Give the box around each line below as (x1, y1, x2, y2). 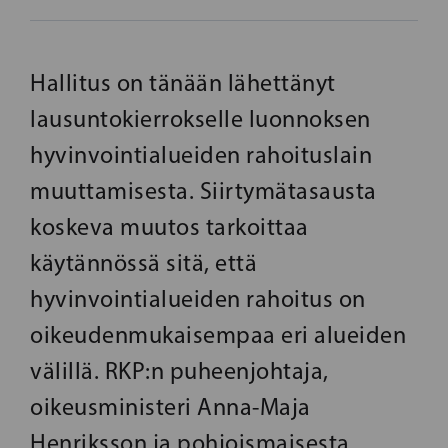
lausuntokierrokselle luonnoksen (30, 104, 371, 134)
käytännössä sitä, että (30, 248, 257, 278)
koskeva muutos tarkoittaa (30, 212, 309, 242)
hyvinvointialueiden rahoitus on (30, 284, 366, 314)
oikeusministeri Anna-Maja (30, 392, 311, 422)
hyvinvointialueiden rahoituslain (30, 140, 372, 170)
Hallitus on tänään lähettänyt (30, 68, 336, 98)
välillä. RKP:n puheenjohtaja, (30, 356, 329, 386)
